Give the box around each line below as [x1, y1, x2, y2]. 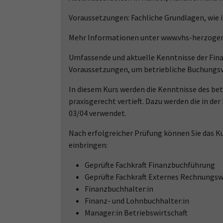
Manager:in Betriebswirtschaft [85, 207, 188, 218]
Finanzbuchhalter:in [85, 183, 153, 194]
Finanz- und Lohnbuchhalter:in [85, 195, 189, 206]
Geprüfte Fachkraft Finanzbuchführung [85, 159, 215, 170]
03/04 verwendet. [69, 108, 126, 118]
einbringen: [69, 139, 108, 150]
